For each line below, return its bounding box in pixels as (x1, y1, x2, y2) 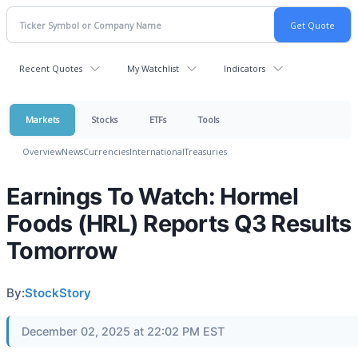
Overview (22, 145, 62, 157)
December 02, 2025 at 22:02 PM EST (22, 324, 225, 338)
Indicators (224, 62, 265, 74)
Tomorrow (6, 237, 117, 265)
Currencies (83, 145, 129, 157)
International (129, 145, 185, 157)
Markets (26, 113, 59, 125)
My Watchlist (127, 62, 179, 74)
